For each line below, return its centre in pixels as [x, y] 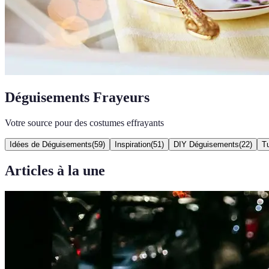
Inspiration [133, 144]
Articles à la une [55, 170]
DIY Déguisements [206, 144]
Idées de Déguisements [51, 144]
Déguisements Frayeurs [77, 97]
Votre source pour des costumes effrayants [84, 122]
